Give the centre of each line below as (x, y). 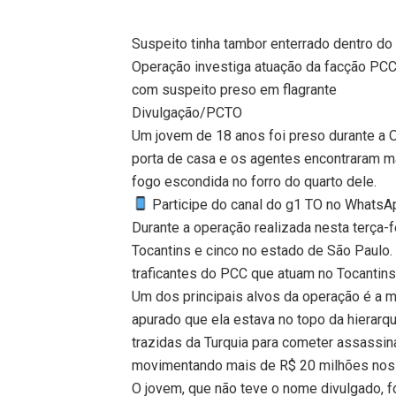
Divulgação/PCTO (187, 112)
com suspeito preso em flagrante (235, 89)
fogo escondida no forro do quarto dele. (255, 181)
